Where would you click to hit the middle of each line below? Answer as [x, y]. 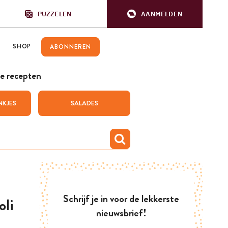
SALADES [84, 103]
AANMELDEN [162, 14]
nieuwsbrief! [121, 213]
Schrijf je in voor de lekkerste [121, 199]
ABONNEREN [70, 47]
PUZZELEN [54, 14]
